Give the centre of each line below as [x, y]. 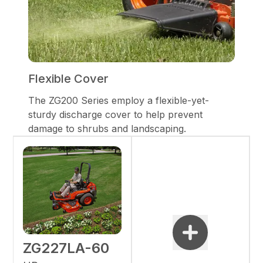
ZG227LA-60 [66, 248]
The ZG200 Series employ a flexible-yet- [119, 100]
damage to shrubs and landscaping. [107, 128]
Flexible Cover [68, 78]
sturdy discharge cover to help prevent [115, 114]
